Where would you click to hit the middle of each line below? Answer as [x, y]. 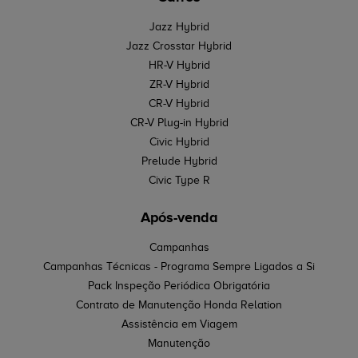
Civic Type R [179, 180]
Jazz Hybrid [179, 26]
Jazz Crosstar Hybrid [179, 46]
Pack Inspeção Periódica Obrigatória [179, 285]
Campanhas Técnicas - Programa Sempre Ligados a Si [179, 266]
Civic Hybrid [179, 141]
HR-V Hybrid [179, 65]
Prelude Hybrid [179, 161]
